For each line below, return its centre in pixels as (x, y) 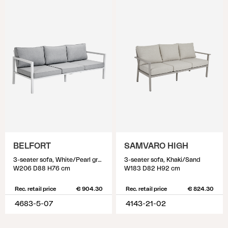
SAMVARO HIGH (156, 146)
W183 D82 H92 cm (152, 168)
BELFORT (32, 146)
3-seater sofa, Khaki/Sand (162, 160)
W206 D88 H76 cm (42, 168)
